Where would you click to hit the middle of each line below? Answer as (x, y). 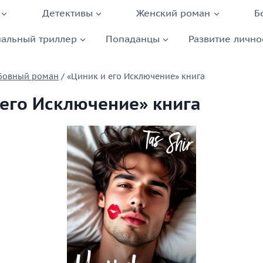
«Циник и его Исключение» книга (136, 77)
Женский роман (173, 13)
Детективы (67, 13)
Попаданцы (132, 38)
